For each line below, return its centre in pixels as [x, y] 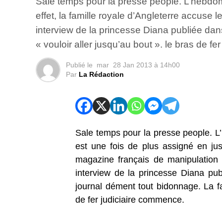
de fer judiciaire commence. [130, 200]
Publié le [79, 65]
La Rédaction [101, 75]
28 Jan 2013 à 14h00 [146, 65]
